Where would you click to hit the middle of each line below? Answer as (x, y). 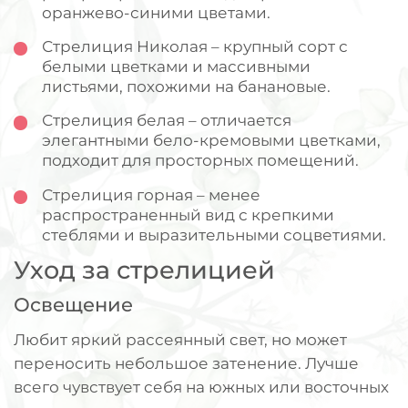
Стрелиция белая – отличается (166, 120)
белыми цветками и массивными (176, 66)
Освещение (74, 304)
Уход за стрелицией (145, 270)
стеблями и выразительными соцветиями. (214, 234)
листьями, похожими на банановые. (186, 87)
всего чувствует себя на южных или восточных (202, 387)
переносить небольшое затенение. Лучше (187, 363)
